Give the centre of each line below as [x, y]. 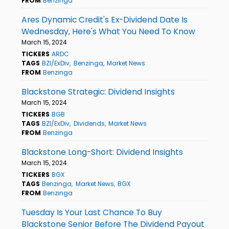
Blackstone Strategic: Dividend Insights [98, 91]
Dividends [89, 123]
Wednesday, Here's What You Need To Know [108, 31]
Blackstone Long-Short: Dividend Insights [102, 152]
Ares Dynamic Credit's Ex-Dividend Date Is [105, 19]
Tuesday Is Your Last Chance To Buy [92, 212]
